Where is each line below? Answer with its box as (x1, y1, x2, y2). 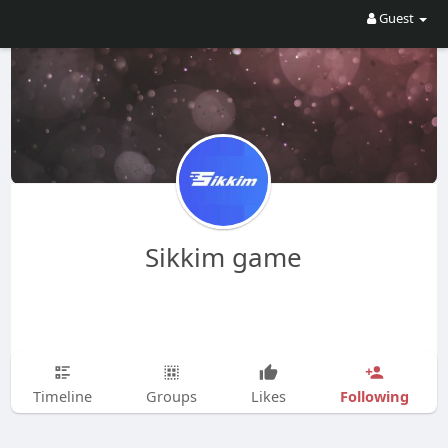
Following (339, 385, 409, 406)
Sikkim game (145, 239, 303, 275)
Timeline (32, 386, 92, 406)
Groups (145, 386, 197, 406)
